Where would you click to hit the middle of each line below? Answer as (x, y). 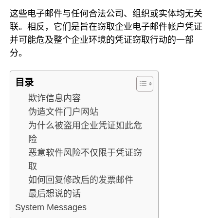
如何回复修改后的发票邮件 (81, 180)
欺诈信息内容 (54, 98)
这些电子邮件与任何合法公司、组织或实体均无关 (106, 14)
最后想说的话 (54, 193)
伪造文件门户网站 (63, 112)
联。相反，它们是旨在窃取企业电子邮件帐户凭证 (106, 27)
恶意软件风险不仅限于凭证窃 (85, 153)
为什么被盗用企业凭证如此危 (85, 125)
